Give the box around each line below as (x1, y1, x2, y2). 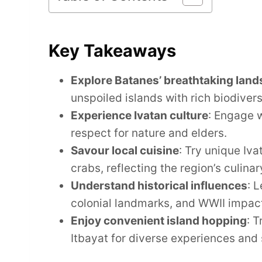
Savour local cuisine (71, 143, 179, 157)
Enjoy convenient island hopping (71, 213, 247, 227)
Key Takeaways (49, 40, 176, 61)
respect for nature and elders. (71, 126, 227, 140)
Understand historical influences (71, 178, 247, 192)
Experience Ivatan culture (71, 108, 208, 122)
